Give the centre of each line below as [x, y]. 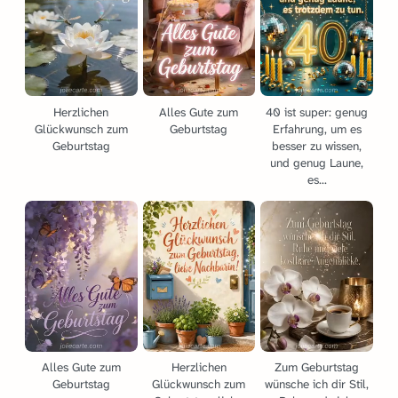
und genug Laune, [317, 163]
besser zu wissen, [317, 146]
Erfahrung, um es [317, 129]
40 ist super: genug [317, 112]
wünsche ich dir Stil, [317, 384]
